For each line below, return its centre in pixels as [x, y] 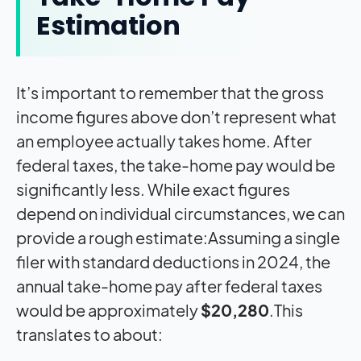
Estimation [108, 25]
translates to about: [89, 334]
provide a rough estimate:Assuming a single [178, 237]
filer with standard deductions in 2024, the [173, 261]
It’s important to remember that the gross [170, 92]
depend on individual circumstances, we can [180, 213]
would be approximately [108, 309]
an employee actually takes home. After [164, 140]
